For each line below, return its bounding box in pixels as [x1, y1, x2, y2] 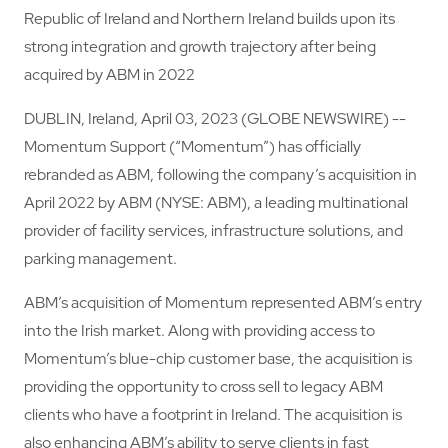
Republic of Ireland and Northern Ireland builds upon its [23, 8, 395, 30]
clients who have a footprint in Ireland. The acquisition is [23, 403, 402, 425]
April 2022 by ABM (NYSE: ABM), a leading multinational [23, 192, 408, 214]
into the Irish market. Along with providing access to [23, 319, 375, 341]
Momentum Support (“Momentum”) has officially [23, 136, 361, 158]
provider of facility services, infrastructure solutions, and [23, 220, 403, 242]
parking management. [23, 248, 177, 270]
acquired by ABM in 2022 [23, 64, 195, 86]
